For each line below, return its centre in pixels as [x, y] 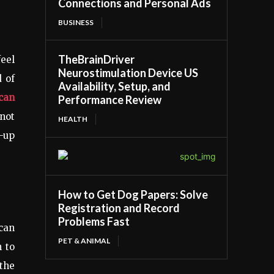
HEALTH [73, 119]
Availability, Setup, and [115, 86]
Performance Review [110, 99]
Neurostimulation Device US [128, 72]
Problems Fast [94, 221]
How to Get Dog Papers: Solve [133, 194]
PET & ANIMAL [84, 240]
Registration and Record [119, 208]
